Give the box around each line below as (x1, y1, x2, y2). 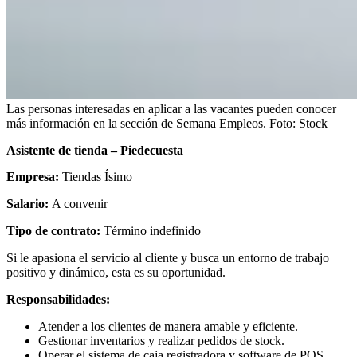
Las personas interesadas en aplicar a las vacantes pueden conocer (6, 102, 336, 116)
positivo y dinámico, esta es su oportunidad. (6, 265, 226, 280)
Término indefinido (104, 224, 201, 238)
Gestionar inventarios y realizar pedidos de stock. (38, 334, 284, 348)
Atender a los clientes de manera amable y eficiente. (38, 320, 298, 334)
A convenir (52, 197, 108, 211)
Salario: (6, 197, 52, 211)
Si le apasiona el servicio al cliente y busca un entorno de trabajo (6, 251, 329, 265)
